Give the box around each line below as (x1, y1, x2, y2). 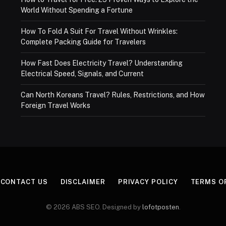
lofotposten (142, 203, 179, 211)
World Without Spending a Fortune (20, 6, 133, 14)
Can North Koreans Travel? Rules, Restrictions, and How (20, 91, 205, 99)
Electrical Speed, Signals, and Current (20, 70, 144, 78)
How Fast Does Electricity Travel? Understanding (20, 59, 183, 67)
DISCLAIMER (60, 178, 105, 186)
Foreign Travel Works (20, 101, 90, 109)
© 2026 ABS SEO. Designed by (45, 203, 142, 211)
